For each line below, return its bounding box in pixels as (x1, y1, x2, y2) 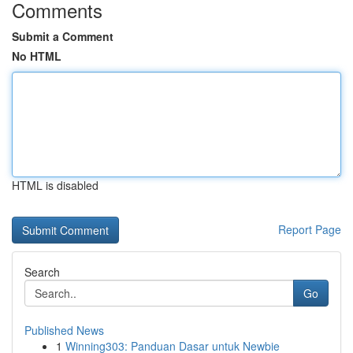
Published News (24, 322, 104, 338)
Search (24, 264, 60, 280)
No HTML (12, 48, 61, 64)
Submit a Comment (12, 28, 113, 44)
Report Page (278, 221, 341, 237)
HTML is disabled (12, 177, 98, 193)
